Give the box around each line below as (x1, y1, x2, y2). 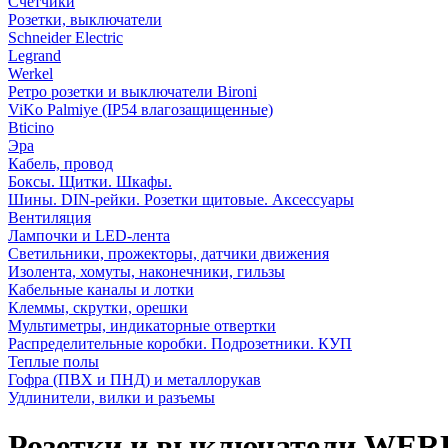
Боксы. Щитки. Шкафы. (8, 172, 172, 190)
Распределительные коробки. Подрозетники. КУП (8, 334, 352, 352)
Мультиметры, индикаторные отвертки (8, 316, 276, 334)
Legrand (8, 46, 61, 64)
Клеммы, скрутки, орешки (8, 298, 188, 316)
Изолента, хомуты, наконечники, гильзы (8, 262, 285, 280)
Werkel (8, 64, 53, 82)
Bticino (8, 118, 54, 136)
